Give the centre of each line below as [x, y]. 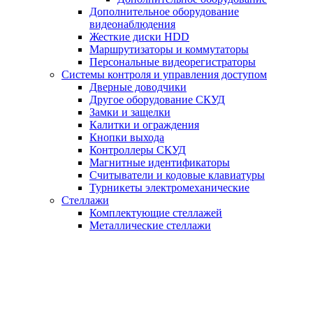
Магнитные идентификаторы [160, 162]
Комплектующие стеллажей [156, 213]
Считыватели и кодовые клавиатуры [177, 175]
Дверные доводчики [138, 87]
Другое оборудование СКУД [157, 100]
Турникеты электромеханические [169, 188]
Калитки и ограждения [144, 125]
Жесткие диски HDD [139, 37]
